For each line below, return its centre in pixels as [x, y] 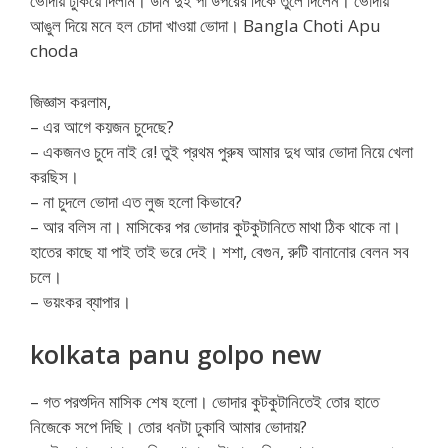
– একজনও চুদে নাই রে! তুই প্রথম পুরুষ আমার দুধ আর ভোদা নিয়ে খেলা [221, 151]
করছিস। [54, 176]
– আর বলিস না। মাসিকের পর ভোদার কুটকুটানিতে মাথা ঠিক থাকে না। [215, 226]
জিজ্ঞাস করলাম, [70, 101]
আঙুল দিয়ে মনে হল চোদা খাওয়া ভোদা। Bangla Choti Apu [205, 26]
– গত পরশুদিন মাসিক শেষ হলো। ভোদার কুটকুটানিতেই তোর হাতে [204, 402]
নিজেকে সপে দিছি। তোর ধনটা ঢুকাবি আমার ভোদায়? [168, 427]
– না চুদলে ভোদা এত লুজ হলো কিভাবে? [136, 201]
